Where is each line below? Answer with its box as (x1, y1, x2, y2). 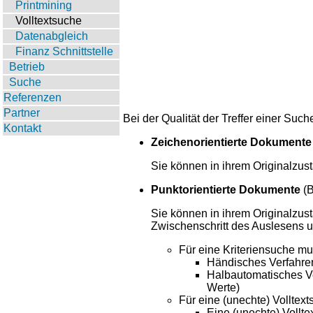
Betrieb (9, 61, 45, 73)
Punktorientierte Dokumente (151, 184, 300, 196)
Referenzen (3, 92, 61, 103)
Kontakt (3, 122, 41, 134)
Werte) (207, 282, 240, 293)
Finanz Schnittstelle (15, 45, 113, 57)
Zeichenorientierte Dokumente (151, 136, 312, 148)
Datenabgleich (15, 30, 88, 42)
